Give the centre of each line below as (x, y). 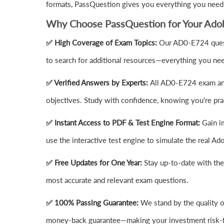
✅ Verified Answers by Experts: (98, 83)
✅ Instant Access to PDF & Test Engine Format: (124, 123)
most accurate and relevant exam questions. (117, 180)
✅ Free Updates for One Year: (95, 163)
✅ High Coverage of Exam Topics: (102, 43)
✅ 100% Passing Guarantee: (93, 203)
